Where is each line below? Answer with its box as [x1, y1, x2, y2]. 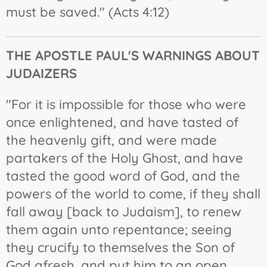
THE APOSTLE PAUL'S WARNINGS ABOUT [6, 47, 260, 64]
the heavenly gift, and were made [6, 132, 217, 148]
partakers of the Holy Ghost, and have [6, 150, 243, 166]
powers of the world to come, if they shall [6, 185, 260, 202]
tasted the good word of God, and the [6, 167, 240, 184]
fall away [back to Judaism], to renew [6, 203, 241, 220]
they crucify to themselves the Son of [6, 239, 235, 256]
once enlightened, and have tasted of [6, 114, 238, 131]
